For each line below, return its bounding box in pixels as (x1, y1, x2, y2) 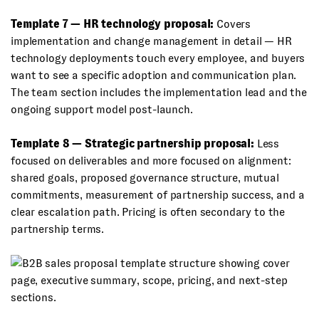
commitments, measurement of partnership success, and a (11, 189, 305, 201)
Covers (214, 18, 251, 30)
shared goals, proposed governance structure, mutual (11, 172, 279, 184)
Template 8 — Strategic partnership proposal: (11, 137, 254, 150)
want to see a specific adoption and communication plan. (11, 69, 297, 81)
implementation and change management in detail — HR (11, 35, 292, 47)
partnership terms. (11, 223, 105, 235)
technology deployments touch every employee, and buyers (11, 52, 305, 64)
